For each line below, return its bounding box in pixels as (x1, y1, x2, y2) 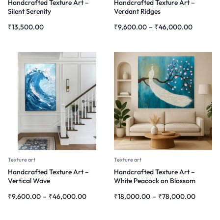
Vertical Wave (8, 176, 50, 185)
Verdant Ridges (114, 6, 161, 16)
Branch (114, 185, 137, 194)
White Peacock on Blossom (114, 176, 195, 185)
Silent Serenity (8, 6, 51, 16)
